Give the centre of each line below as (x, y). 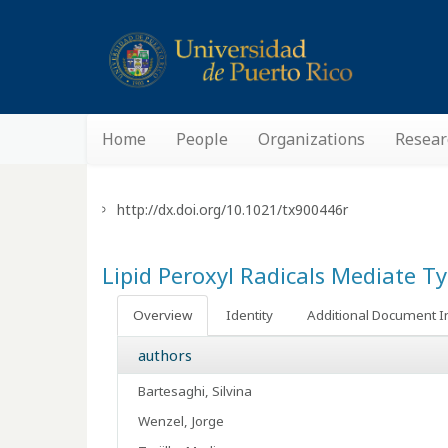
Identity (249, 315)
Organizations (311, 139)
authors (165, 355)
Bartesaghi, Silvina (195, 391)
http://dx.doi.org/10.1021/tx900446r (232, 209)
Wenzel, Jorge (181, 421)
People (202, 139)
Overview (162, 315)
